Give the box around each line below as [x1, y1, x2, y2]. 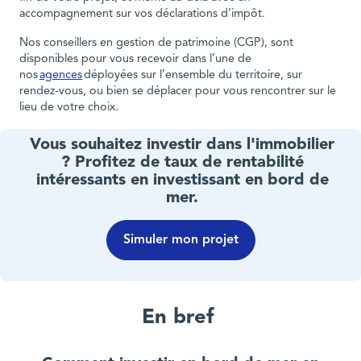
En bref [141, 307, 220, 328]
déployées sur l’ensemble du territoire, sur [82, 68, 302, 81]
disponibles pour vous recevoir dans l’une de [19, 52, 251, 65]
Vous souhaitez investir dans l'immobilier [30, 137, 335, 154]
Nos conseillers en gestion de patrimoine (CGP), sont [19, 36, 293, 49]
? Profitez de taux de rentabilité [60, 155, 304, 172]
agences [39, 68, 82, 81]
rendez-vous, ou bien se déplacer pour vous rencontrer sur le [19, 85, 336, 98]
